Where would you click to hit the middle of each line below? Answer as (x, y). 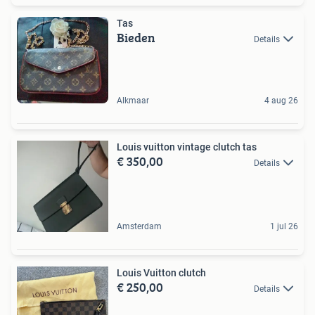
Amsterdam (139, 226)
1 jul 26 (284, 226)
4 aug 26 (281, 100)
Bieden (136, 37)
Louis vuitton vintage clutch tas (187, 147)
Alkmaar (133, 100)
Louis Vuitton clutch (161, 272)
